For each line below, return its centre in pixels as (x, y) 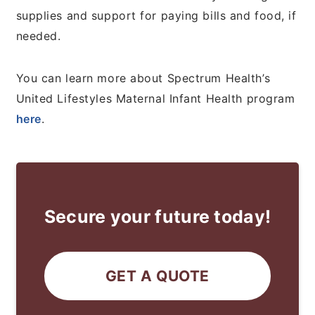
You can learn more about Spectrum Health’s (143, 78)
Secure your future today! (157, 217)
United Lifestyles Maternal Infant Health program (155, 98)
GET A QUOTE (157, 276)
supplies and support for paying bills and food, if (156, 15)
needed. (38, 36)
